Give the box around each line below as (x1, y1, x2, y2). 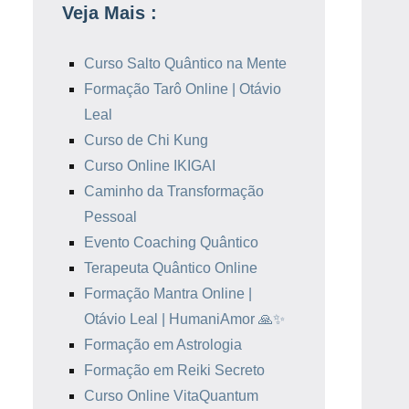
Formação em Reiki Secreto (84, 362, 265, 378)
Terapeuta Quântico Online (84, 260, 257, 276)
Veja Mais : (62, 3, 157, 23)
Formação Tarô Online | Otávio (84, 81, 281, 97)
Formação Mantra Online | (84, 286, 252, 301)
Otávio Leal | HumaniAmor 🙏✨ (84, 311, 285, 327)
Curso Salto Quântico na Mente (84, 56, 287, 71)
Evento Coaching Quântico (84, 235, 258, 250)
